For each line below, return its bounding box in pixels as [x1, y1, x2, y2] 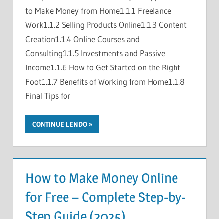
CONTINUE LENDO [32, 120, 87, 129]
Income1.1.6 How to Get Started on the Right [25, 62, 180, 72]
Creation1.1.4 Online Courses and [25, 33, 140, 44]
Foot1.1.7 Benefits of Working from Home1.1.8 [25, 76, 185, 87]
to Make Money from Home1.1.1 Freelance [25, 5, 171, 16]
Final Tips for [25, 90, 70, 101]
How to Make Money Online [25, 169, 178, 186]
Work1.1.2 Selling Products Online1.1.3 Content [25, 19, 187, 30]
